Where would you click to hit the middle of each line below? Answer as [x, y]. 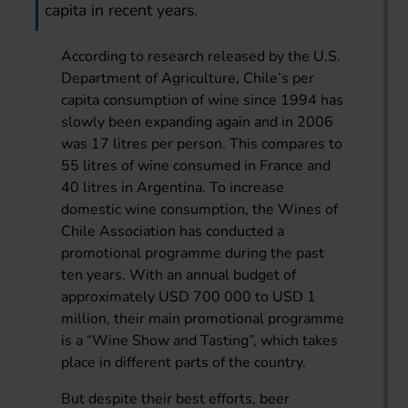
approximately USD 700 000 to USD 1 [189, 296]
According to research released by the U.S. [201, 56]
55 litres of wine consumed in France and [196, 165]
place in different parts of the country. [184, 362]
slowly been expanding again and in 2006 [198, 122]
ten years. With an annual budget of [179, 275]
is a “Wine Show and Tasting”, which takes [200, 340]
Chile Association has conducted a [173, 231]
